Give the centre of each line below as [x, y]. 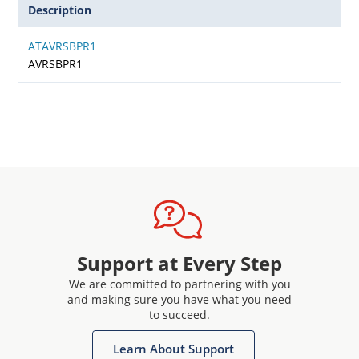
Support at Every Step [179, 263]
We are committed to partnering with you [179, 284]
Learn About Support [173, 349]
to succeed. [179, 315]
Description [60, 10]
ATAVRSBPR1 [62, 46]
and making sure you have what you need [179, 299]
